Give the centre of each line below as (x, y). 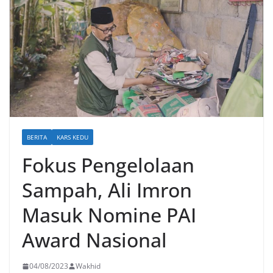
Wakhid (88, 266)
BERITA (37, 137)
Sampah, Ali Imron (107, 190)
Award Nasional (94, 240)
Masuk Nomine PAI (109, 215)
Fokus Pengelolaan (108, 165)
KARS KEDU (73, 137)
